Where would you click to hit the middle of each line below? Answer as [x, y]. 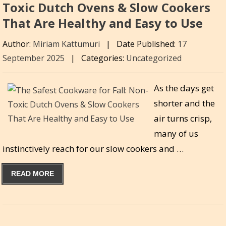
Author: [18, 44]
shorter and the [184, 103]
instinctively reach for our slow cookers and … [93, 148]
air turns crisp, [183, 118]
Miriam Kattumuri [66, 44]
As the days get [184, 88]
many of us [176, 133]
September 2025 [35, 58]
